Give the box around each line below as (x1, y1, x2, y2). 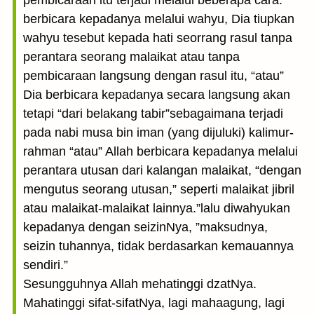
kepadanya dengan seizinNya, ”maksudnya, (23, 220, 268, 234)
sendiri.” (23, 258, 68, 272)
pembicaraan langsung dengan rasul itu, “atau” (23, 69, 284, 83)
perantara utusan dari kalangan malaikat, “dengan (23, 163, 301, 177)
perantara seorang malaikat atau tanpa (23, 50, 240, 64)
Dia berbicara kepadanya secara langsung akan (23, 88, 290, 102)
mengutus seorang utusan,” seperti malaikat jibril (23, 182, 294, 196)
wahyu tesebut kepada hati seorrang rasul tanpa (23, 31, 292, 45)
